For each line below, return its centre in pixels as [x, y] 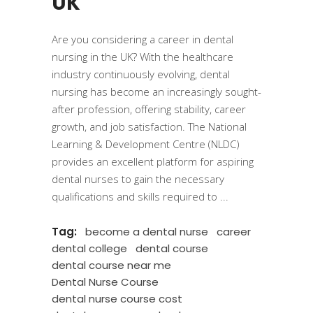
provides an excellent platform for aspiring [153, 161]
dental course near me [111, 265]
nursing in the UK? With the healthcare [143, 57]
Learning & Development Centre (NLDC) [146, 144]
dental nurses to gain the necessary [138, 179]
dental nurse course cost [117, 299]
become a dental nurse [147, 232]
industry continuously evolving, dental [141, 74]
